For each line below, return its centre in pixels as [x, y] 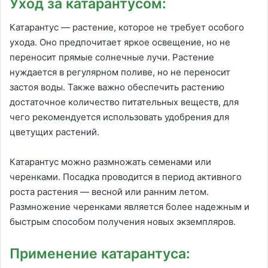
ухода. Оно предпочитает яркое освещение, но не [120, 42]
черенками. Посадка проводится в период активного [126, 177]
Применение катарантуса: [100, 254]
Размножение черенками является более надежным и [130, 207]
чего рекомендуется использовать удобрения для [119, 117]
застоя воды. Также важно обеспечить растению [117, 87]
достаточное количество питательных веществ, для [124, 102]
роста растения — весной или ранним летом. [109, 192]
